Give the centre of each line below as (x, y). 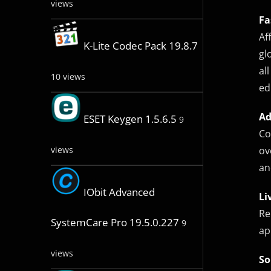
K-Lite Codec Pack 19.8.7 (140, 46)
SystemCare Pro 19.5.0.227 (115, 223)
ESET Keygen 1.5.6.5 (130, 119)
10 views (68, 77)
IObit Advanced (119, 192)
